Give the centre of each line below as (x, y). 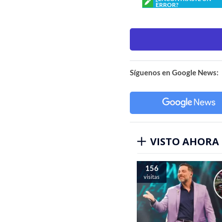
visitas (152, 176)
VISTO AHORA (185, 141)
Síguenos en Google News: (174, 72)
